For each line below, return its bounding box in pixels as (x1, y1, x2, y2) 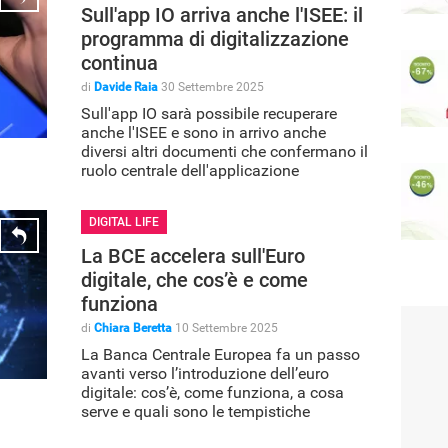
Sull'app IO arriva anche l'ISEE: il (81, 2, 363, 27)
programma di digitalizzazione (81, 26, 349, 51)
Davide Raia (94, 79, 158, 94)
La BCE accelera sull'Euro (81, 243, 305, 268)
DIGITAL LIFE (88, 214, 159, 229)
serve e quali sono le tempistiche (81, 401, 310, 421)
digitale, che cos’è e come (81, 267, 308, 292)
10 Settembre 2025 (175, 320, 278, 335)
